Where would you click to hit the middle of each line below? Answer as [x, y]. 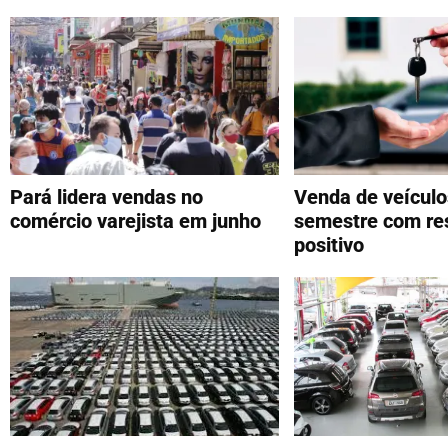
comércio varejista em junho [135, 221]
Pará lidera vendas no [106, 197]
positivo [328, 245]
